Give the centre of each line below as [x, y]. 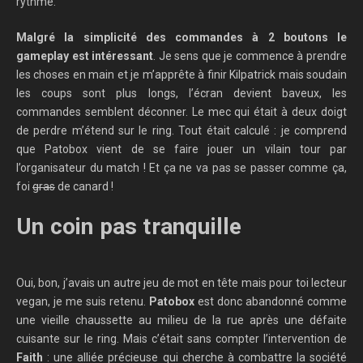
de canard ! [84, 187]
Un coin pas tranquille [129, 227]
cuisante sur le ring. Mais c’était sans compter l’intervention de [181, 339]
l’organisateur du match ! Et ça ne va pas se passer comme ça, [181, 168]
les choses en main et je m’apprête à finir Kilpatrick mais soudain [181, 75]
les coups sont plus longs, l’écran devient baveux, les [181, 94]
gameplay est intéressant [85, 56]
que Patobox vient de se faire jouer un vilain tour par [181, 149]
